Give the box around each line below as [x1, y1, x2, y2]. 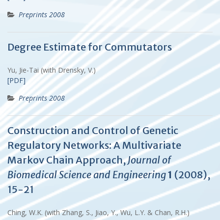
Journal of [128, 153, 171, 166]
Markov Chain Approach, [7, 153, 128, 166]
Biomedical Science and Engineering [7, 168, 166, 181]
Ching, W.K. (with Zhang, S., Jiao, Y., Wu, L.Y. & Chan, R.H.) [7, 207, 193, 217]
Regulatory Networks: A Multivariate [7, 138, 181, 151]
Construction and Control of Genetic [7, 124, 178, 137]
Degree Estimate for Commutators [7, 40, 172, 53]
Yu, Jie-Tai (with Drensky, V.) [7, 65, 100, 75]
